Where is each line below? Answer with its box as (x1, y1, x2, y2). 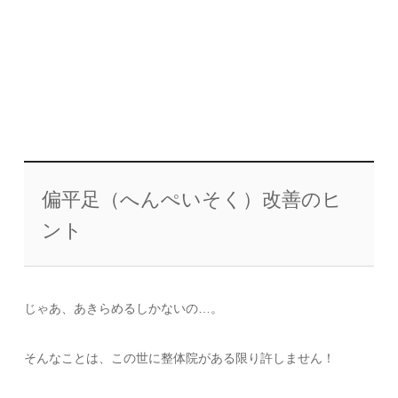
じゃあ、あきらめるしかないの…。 (24, 300, 224, 315)
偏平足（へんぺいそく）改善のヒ (42, 187, 343, 211)
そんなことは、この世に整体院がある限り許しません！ (24, 350, 336, 365)
